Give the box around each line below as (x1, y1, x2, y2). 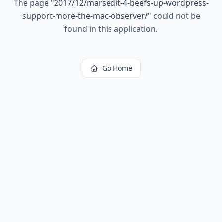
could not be (151, 10, 200, 21)
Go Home (102, 63, 132, 73)
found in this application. (64, 23, 158, 34)
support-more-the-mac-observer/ (22, 10, 148, 21)
